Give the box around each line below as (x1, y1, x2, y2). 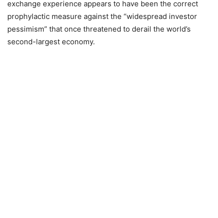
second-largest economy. (7, 36, 95, 46)
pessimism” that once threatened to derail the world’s (7, 24, 191, 34)
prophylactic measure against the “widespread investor (7, 11, 197, 21)
